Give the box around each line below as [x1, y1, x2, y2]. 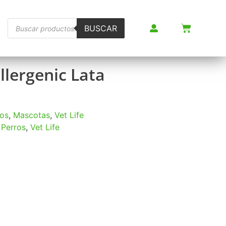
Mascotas [13, 110, 50, 120]
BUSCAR [84, 23, 117, 33]
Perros [1, 122, 26, 132]
